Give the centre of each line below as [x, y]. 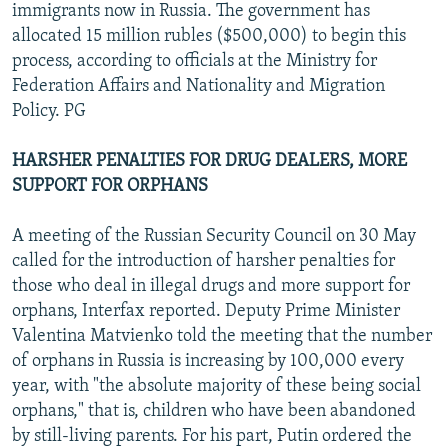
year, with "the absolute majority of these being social [216, 386]
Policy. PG [49, 111]
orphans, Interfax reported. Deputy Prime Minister [206, 311]
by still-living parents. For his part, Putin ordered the [212, 436]
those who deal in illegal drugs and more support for [211, 286]
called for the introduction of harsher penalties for [203, 261]
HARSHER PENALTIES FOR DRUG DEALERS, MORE [209, 161]
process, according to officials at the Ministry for [194, 61]
